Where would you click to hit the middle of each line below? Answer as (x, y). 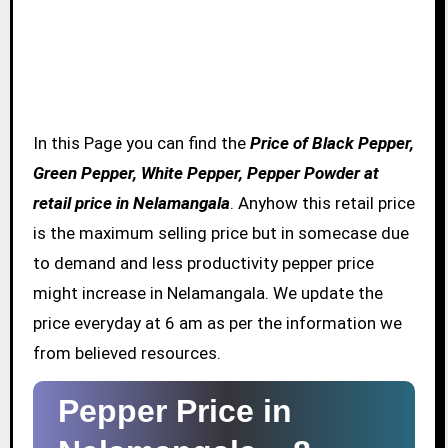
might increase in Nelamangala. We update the (207, 293)
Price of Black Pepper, (331, 143)
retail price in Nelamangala (131, 203)
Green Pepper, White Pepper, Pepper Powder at (205, 173)
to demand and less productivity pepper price (203, 263)
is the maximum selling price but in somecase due (220, 233)
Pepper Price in (174, 411)
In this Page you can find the (143, 143)
